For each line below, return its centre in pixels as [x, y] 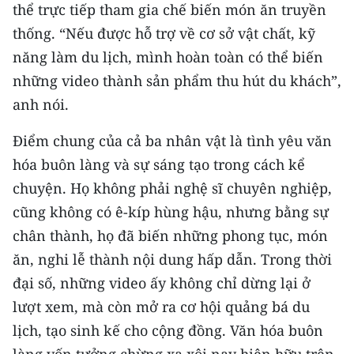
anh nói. [41, 105]
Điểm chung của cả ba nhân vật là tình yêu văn [172, 141]
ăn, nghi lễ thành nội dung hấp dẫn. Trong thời [172, 260]
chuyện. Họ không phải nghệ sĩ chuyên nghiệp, [172, 188]
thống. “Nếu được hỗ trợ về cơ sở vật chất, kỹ [164, 34]
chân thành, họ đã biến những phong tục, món [170, 236]
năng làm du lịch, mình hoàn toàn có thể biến [168, 57]
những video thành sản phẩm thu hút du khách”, [177, 81]
